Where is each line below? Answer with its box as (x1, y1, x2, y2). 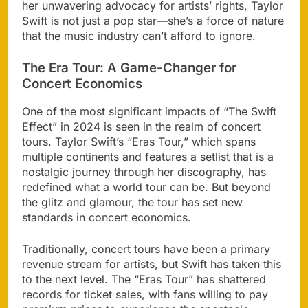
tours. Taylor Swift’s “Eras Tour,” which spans (22, 135, 256, 149)
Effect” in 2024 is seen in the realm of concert (22, 120, 261, 134)
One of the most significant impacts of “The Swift (22, 104, 276, 119)
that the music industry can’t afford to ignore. (22, 28, 256, 43)
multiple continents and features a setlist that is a (22, 150, 274, 164)
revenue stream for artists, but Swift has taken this (22, 257, 281, 272)
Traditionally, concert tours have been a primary (22, 242, 270, 256)
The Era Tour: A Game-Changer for (22, 59, 236, 76)
